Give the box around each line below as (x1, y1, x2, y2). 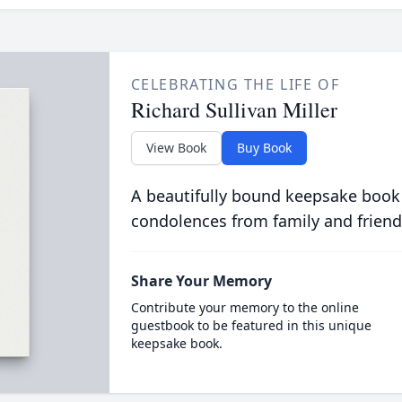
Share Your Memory (130, 271, 272, 291)
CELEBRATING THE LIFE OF (130, 74, 340, 94)
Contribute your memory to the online (130, 299, 359, 316)
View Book (145, 139, 206, 156)
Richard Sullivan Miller (130, 95, 337, 124)
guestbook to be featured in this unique (130, 317, 371, 334)
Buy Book (236, 139, 292, 156)
